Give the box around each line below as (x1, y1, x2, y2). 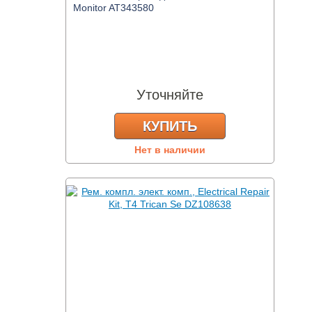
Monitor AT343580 (73, 2, 154, 13)
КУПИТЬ (143, 118, 197, 134)
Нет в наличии (134, 144, 205, 155)
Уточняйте (136, 87, 203, 102)
